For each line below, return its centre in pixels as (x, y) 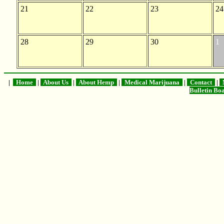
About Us (56, 82)
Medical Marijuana (152, 82)
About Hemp (96, 82)
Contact (201, 82)
